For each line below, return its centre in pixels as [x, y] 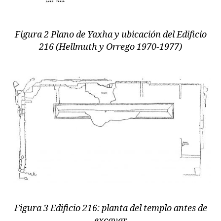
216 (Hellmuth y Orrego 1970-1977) [110, 47]
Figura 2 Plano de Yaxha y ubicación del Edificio [110, 35]
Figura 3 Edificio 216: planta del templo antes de [110, 209]
